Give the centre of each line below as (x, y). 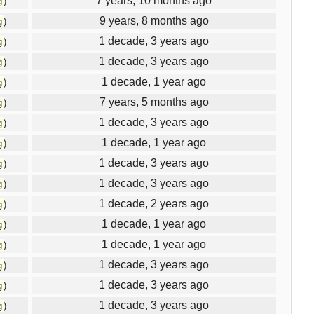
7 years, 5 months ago (154, 102)
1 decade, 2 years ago (154, 203)
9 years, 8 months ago (154, 20)
